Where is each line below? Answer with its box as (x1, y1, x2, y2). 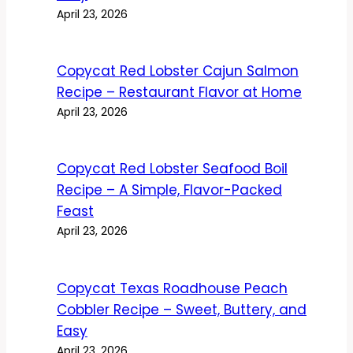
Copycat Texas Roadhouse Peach (57, 278, 288, 298)
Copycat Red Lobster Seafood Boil (57, 159, 288, 179)
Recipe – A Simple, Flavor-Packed (57, 180, 282, 200)
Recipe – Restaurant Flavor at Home (57, 83, 302, 102)
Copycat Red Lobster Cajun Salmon (57, 61, 299, 81)
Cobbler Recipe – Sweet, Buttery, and (57, 299, 307, 319)
